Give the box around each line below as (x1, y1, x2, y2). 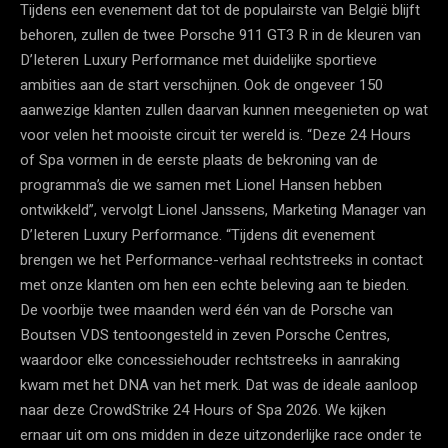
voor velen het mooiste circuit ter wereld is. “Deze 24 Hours (20, 123, 411, 146)
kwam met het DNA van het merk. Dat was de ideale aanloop (20, 373, 418, 396)
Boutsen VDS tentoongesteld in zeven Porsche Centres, (20, 323, 390, 346)
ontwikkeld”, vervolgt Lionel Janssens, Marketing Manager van (20, 198, 426, 221)
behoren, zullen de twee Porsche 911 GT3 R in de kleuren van (20, 23, 421, 46)
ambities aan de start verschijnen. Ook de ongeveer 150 (20, 73, 383, 96)
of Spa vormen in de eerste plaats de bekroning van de (20, 148, 378, 171)
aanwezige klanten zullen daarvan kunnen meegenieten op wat (20, 98, 428, 121)
